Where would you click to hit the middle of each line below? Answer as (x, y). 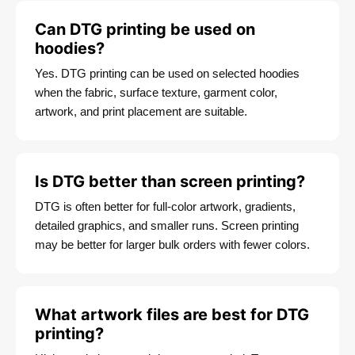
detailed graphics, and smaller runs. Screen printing (167, 226)
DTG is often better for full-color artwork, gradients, (165, 207)
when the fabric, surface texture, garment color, (156, 93)
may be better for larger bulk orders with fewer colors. (172, 245)
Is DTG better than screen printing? (170, 182)
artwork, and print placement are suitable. (141, 112)
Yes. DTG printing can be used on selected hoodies (167, 74)
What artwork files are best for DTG (172, 315)
